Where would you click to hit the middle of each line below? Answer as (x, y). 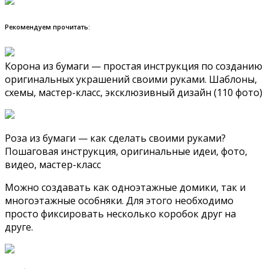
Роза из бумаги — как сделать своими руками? (115, 138)
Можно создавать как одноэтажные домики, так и (125, 187)
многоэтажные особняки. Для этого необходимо (119, 200)
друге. (19, 227)
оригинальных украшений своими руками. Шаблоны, (131, 79)
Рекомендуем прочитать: (47, 27)
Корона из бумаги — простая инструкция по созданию (134, 66)
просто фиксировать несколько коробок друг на (120, 213)
